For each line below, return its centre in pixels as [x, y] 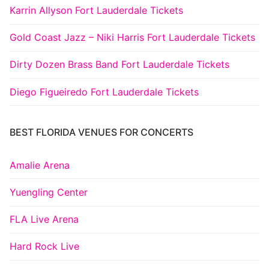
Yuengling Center [49, 192]
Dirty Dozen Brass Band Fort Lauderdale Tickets [119, 65]
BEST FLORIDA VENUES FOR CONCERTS [101, 132]
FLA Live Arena [44, 219]
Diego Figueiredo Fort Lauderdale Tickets [104, 92]
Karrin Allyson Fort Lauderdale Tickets [96, 11]
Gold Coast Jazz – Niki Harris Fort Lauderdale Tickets [132, 38]
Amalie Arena [40, 165]
